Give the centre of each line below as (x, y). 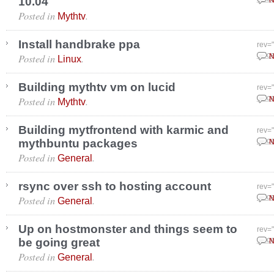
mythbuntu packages (78, 143)
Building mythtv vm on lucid (97, 87)
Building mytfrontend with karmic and (124, 130)
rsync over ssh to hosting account (115, 186)
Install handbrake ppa (79, 44)
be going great (59, 243)
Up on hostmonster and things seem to (128, 229)
